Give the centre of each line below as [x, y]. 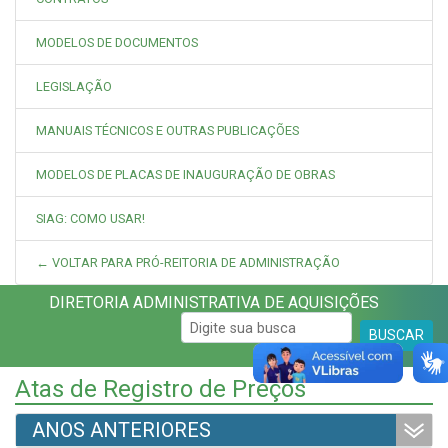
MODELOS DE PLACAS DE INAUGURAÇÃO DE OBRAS [185, 175]
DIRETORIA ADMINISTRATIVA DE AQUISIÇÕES [214, 303]
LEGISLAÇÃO [74, 87]
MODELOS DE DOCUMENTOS [117, 43]
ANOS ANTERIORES [121, 430]
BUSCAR [396, 335]
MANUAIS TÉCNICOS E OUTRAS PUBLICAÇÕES [167, 131]
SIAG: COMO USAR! [90, 219]
